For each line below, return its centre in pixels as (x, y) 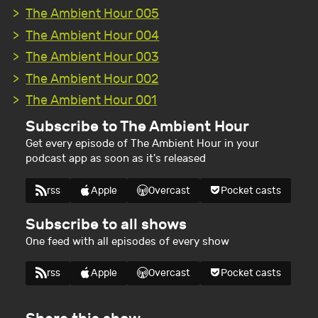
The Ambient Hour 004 (93, 35)
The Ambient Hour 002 (92, 79)
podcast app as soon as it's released (116, 159)
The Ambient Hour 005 (93, 14)
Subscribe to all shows (106, 224)
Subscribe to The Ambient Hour (138, 127)
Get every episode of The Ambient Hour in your (143, 144)
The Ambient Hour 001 (92, 101)
